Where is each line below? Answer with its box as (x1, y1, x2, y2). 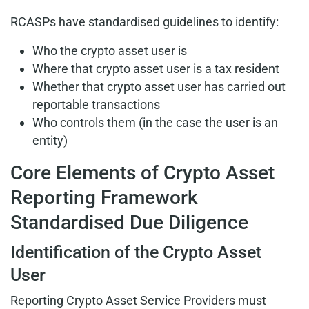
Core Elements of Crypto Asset (10, 161, 275, 184)
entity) (32, 133, 68, 148)
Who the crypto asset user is (32, 43, 187, 58)
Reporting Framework (10, 186, 198, 209)
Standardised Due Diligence (10, 211, 248, 234)
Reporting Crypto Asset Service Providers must (10, 293, 266, 308)
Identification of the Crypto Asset (10, 242, 261, 262)
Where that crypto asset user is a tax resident (32, 61, 279, 76)
